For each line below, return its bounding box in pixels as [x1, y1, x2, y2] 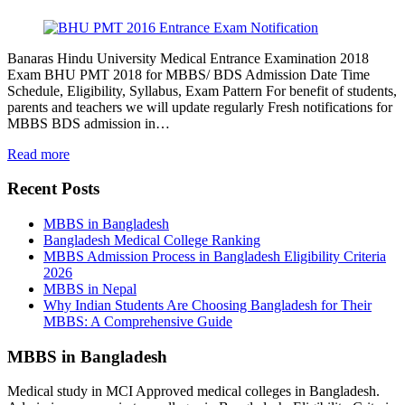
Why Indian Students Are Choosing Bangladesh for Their [43, 297, 372, 313]
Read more [7, 146, 70, 162]
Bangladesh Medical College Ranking [43, 231, 260, 248]
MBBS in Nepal [43, 280, 137, 297]
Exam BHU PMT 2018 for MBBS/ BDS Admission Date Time [7, 66, 370, 82]
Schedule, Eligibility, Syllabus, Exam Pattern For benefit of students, [7, 82, 397, 99]
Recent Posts [7, 179, 99, 199]
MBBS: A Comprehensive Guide [43, 313, 232, 329]
